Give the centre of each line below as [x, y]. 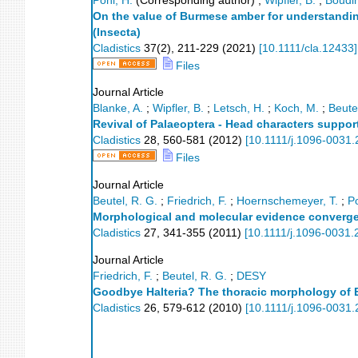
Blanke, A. [118, 109]
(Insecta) [117, 32]
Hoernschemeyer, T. [287, 201]
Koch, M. [296, 109]
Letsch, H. [239, 109]
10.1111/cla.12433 [308, 48]
